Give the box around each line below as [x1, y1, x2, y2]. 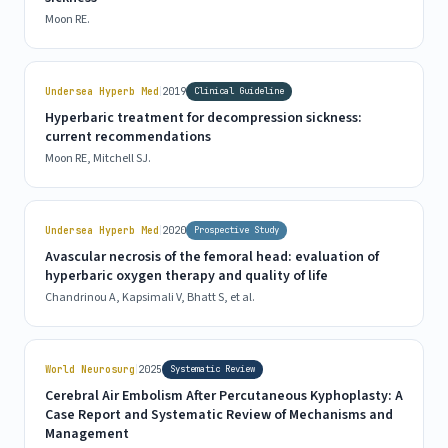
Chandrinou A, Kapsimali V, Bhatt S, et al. [45, 289, 255, 307]
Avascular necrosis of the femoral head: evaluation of [45, 247, 379, 268]
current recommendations [45, 127, 211, 148]
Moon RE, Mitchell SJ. [45, 150, 151, 168]
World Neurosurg [45, 363, 135, 377]
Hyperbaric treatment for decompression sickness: [45, 108, 362, 129]
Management [45, 424, 129, 445]
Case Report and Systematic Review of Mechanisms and [45, 405, 393, 426]
